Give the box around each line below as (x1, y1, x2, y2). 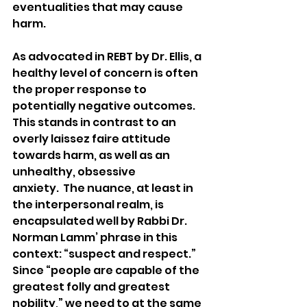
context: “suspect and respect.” (12, 245, 198, 262)
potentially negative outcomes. (12, 97, 197, 114)
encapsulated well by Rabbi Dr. (12, 212, 189, 229)
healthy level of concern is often (12, 64, 200, 81)
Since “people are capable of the (12, 262, 201, 278)
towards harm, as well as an (12, 147, 172, 163)
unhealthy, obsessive (12, 163, 138, 180)
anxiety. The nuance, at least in (12, 180, 195, 196)
